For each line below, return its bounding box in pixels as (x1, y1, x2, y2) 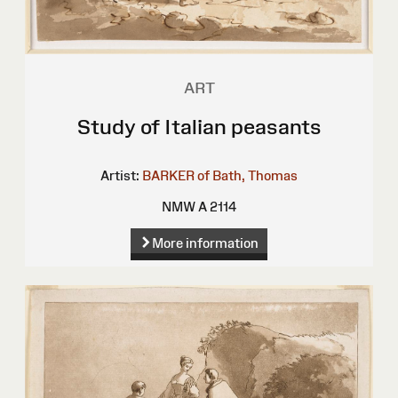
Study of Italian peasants (76, 114, 322, 139)
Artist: (100, 167, 139, 183)
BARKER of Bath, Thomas (142, 167, 298, 183)
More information (151, 235, 259, 251)
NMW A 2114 (162, 198, 236, 214)
